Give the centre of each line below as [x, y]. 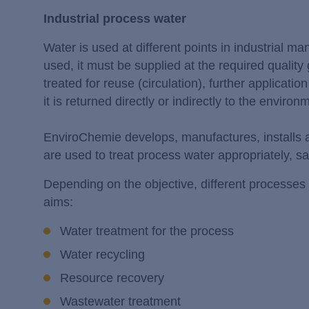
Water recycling [102, 254]
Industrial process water [117, 18]
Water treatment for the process [147, 231]
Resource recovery [112, 278]
